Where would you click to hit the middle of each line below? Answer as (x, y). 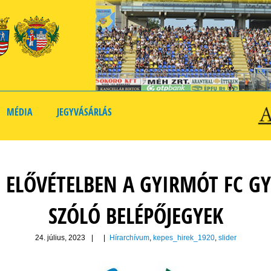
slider (227, 238)
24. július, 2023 (60, 238)
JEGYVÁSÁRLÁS (84, 112)
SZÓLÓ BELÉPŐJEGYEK (135, 216)
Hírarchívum (129, 238)
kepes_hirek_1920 (184, 238)
